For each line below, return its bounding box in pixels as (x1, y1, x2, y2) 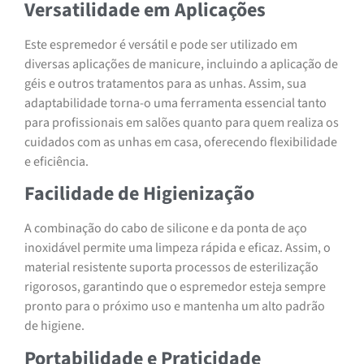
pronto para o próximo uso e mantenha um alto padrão (24, 297, 325, 316)
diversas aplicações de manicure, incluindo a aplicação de (24, 54, 338, 73)
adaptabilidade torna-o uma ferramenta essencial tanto (24, 93, 327, 112)
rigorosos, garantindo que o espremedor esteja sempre (24, 278, 326, 297)
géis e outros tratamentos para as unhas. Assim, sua (24, 74, 306, 93)
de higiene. (24, 317, 84, 336)
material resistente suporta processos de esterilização (24, 258, 318, 277)
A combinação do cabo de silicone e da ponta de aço (24, 219, 307, 238)
